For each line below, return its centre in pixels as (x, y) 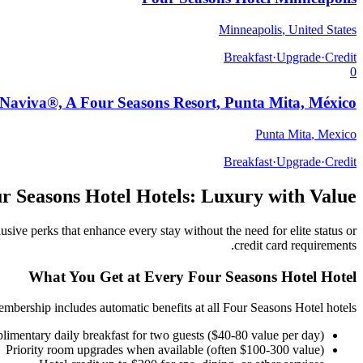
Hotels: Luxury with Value (244, 196)
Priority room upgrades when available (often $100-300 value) (165, 350)
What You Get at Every (108, 276)
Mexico (337, 135)
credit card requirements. (295, 245)
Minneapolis (250, 29)
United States (322, 29)
